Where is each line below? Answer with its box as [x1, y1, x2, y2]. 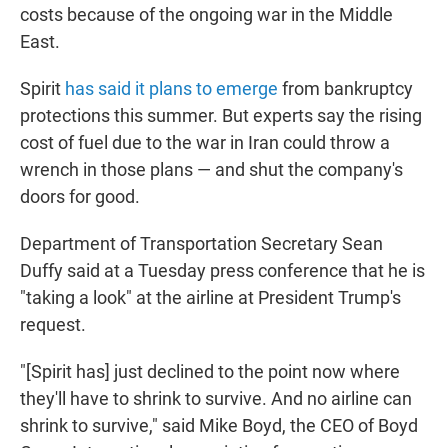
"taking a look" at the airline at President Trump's [20, 287, 401, 309]
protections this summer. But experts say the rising [20, 105, 422, 127]
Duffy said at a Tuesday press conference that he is [20, 260, 425, 282]
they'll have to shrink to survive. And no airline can [20, 388, 412, 410]
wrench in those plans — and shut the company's [20, 159, 403, 181]
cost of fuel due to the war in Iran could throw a [20, 132, 390, 154]
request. [20, 314, 86, 336]
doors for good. [20, 186, 140, 208]
